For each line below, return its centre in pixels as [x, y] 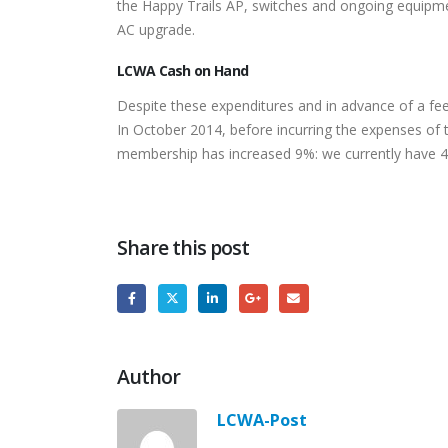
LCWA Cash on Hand [183, 70]
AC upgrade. [156, 29]
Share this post [183, 247]
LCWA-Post [262, 419]
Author [149, 376]
